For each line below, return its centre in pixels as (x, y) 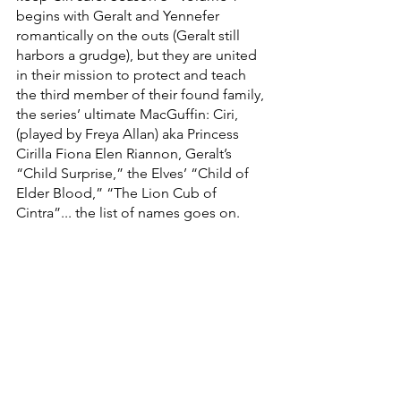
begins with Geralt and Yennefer (119, 15)
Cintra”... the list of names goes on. (130, 212)
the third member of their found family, (142, 94)
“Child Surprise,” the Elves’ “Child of (134, 173)
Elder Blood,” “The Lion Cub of (118, 192)
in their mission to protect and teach (133, 74)
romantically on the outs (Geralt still (130, 35)
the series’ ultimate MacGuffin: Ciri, (129, 114)
